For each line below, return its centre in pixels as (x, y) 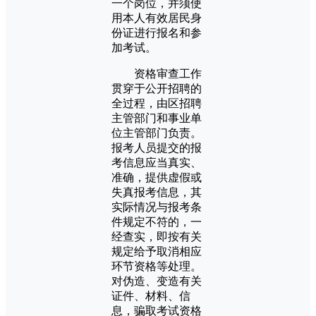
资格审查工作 (157, 73)
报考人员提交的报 (157, 147)
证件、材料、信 (151, 296)
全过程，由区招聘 (157, 103)
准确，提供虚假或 (157, 177)
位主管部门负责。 (157, 133)
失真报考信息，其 (157, 192)
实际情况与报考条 (157, 207)
